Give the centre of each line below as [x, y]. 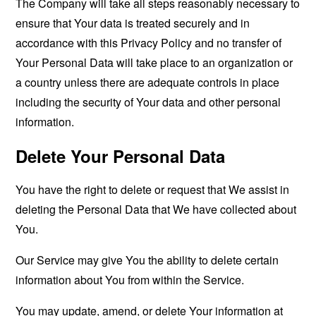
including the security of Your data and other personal [148, 102]
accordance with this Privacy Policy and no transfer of [149, 43]
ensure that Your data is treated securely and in [133, 23]
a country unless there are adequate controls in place [148, 82]
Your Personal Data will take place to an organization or [154, 62]
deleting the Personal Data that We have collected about [156, 209]
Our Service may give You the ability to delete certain [147, 260]
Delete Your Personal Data [121, 156]
